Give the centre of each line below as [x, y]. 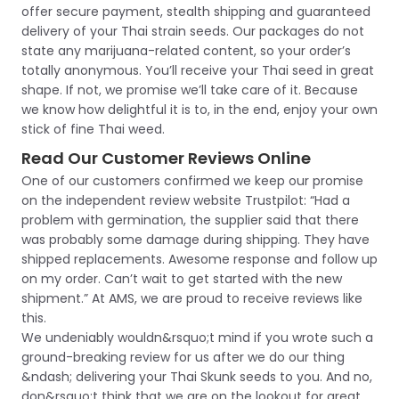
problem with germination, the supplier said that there [190, 220]
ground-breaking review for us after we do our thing [183, 357]
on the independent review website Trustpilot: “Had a [186, 200]
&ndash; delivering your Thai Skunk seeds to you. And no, [197, 377]
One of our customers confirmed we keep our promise [192, 181]
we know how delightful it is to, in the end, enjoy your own [199, 110]
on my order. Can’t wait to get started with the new [182, 279]
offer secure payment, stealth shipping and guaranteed [196, 12]
